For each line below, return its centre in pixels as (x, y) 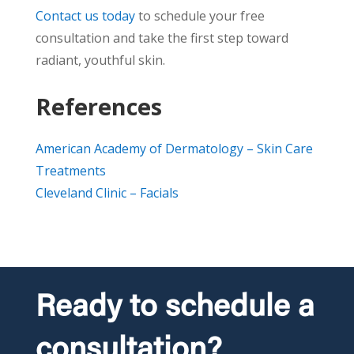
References (98, 106)
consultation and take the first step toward (162, 38)
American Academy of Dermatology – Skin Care (174, 149)
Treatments (70, 171)
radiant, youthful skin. (100, 60)
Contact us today (85, 16)
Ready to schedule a (175, 309)
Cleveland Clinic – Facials (107, 193)
